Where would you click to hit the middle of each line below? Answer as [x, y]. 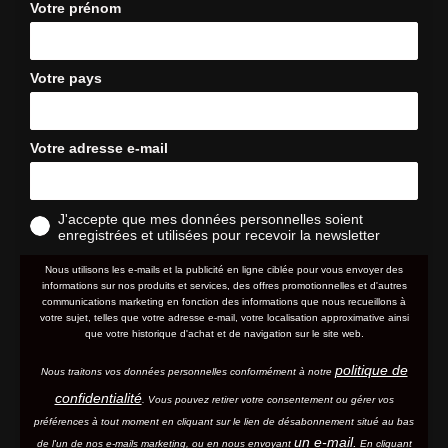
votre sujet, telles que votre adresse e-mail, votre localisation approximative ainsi [224, 317]
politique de [371, 369]
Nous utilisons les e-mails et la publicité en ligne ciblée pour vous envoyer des [224, 269]
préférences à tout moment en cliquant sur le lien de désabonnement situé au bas [224, 421]
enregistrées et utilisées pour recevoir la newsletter [219, 234]
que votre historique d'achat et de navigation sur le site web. [224, 333]
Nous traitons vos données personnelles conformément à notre [187, 371]
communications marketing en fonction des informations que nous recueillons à [224, 301]
